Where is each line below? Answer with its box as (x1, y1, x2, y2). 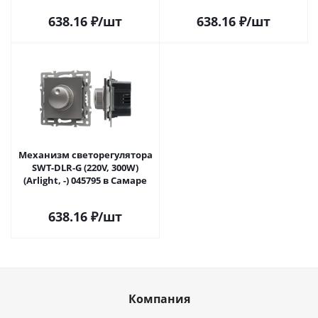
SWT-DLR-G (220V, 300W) (32, 161, 138, 174)
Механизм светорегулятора (18, 148, 153, 161)
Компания (128, 291, 190, 307)
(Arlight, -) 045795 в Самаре (23, 174, 147, 187)
